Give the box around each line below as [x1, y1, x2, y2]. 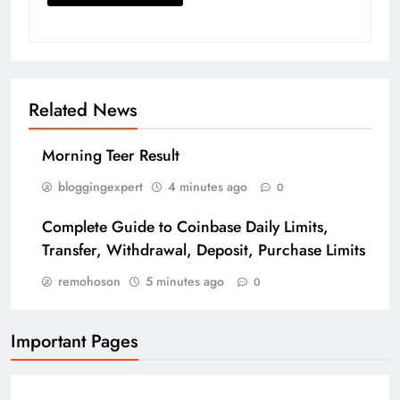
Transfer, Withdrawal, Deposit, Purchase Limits [42, 237, 365, 262]
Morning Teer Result [42, 143, 179, 167]
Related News [29, 96, 137, 123]
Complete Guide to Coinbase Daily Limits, [42, 214, 329, 238]
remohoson [58, 271, 121, 290]
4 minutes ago [168, 177, 247, 196]
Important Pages [11, 327, 138, 354]
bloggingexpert [58, 177, 143, 196]
